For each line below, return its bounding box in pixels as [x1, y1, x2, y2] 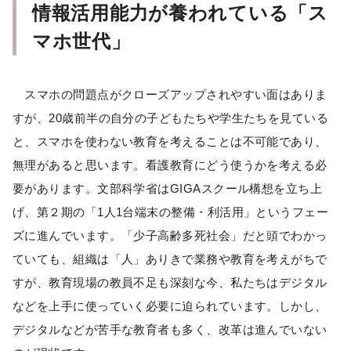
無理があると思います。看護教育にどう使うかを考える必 [13, 158, 327, 172]
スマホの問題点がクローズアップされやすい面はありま [13, 88, 327, 102]
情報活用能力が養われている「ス [32, 2, 328, 24]
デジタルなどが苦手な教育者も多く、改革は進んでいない [13, 323, 327, 337]
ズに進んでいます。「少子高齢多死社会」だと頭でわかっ [13, 229, 327, 243]
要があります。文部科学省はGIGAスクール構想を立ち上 [13, 182, 323, 196]
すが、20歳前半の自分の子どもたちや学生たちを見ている [13, 111, 329, 125]
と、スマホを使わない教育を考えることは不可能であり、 [13, 135, 327, 149]
